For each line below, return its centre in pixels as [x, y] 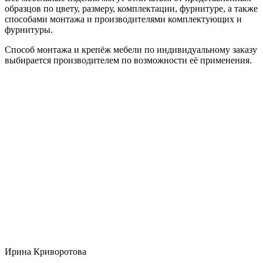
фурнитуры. [29, 29]
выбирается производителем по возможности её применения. [128, 60]
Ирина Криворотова [45, 251]
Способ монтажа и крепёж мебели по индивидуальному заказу [131, 49]
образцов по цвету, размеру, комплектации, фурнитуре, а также [131, 8]
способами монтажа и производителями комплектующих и [123, 19]
